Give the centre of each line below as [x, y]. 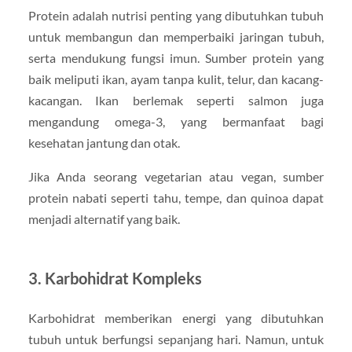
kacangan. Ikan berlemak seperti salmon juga [176, 100]
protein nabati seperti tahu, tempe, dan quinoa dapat [176, 198]
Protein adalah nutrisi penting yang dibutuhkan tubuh [176, 15]
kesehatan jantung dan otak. [104, 143]
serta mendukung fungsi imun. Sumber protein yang [176, 58]
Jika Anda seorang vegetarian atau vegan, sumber [176, 177]
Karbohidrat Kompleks [123, 279]
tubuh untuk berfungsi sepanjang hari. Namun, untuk [176, 339]
